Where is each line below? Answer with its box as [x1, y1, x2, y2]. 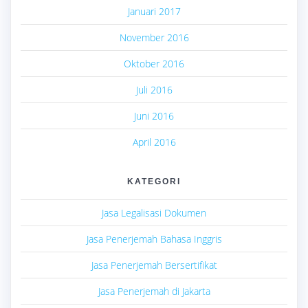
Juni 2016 [134, 109, 174, 123]
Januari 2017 [127, 5, 181, 19]
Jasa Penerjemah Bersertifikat [91, 258, 217, 272]
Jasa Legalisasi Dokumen [102, 206, 206, 220]
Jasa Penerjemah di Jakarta [98, 285, 210, 298]
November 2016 [119, 31, 189, 45]
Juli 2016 [135, 83, 173, 97]
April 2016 [132, 135, 176, 149]
